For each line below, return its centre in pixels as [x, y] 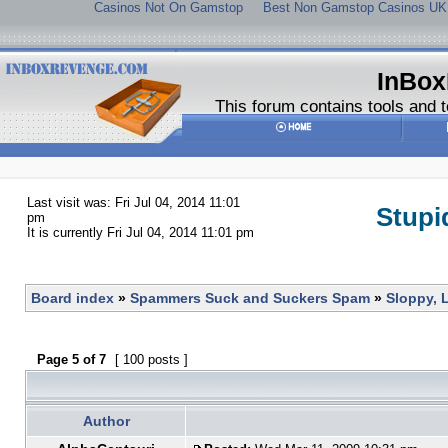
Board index [72, 298]
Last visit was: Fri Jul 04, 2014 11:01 [133, 202]
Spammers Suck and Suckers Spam [250, 298]
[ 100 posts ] [151, 359]
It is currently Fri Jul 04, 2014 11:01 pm [140, 232]
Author [106, 421]
